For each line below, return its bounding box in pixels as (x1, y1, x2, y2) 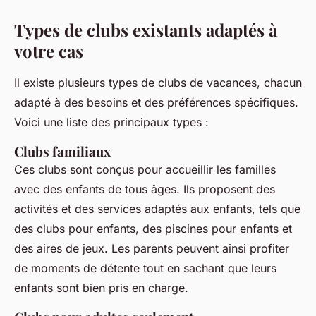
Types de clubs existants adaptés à (14, 18, 277, 42)
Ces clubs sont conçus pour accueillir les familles (14, 162, 276, 177)
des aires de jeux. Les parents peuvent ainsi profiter (14, 241, 289, 256)
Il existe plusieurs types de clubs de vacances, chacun (14, 75, 302, 90)
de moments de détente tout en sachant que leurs (14, 261, 276, 276)
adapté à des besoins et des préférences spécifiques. (14, 95, 298, 110)
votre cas (14, 39, 83, 63)
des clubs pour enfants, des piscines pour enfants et (14, 221, 292, 236)
